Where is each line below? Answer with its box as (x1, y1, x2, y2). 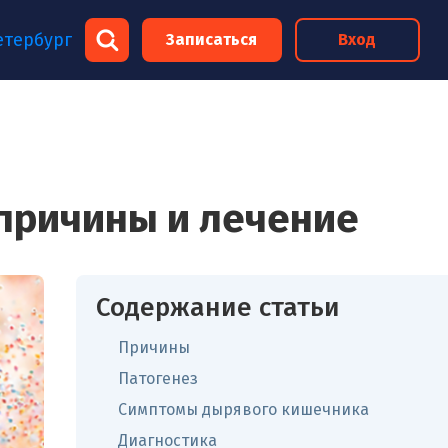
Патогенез (118, 369, 198, 388)
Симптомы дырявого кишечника (118, 400, 369, 419)
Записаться (166, 30, 258, 49)
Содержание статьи (96, 292, 340, 323)
